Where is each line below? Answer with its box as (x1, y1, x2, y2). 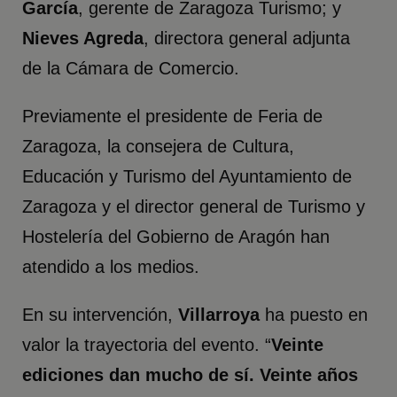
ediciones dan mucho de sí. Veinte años (22, 365, 359, 385)
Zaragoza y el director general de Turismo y (22, 197, 366, 217)
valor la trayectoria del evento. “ (22, 335, 272, 355)
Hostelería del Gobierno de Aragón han (22, 227, 331, 247)
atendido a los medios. (22, 257, 200, 277)
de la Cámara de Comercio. (22, 58, 240, 79)
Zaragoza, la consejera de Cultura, (22, 136, 295, 157)
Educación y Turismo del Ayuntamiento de (22, 167, 353, 187)
